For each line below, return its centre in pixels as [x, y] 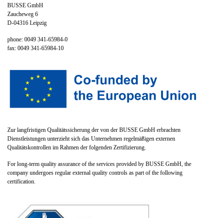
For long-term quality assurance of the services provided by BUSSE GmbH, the [99, 164]
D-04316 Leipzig [27, 23]
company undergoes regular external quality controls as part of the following [95, 173]
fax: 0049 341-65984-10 [36, 48]
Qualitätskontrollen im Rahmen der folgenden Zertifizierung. [77, 147]
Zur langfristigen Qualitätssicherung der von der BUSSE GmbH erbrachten [94, 130]
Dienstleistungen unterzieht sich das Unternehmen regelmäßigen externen [91, 138]
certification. [21, 181]
